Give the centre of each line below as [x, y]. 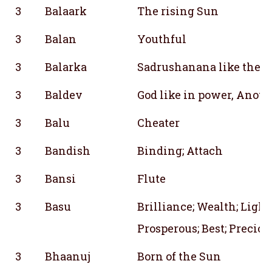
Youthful [162, 39]
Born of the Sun [179, 256]
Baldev [64, 94]
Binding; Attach [180, 150]
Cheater [158, 122]
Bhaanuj [68, 256]
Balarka [66, 66]
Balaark [66, 11]
